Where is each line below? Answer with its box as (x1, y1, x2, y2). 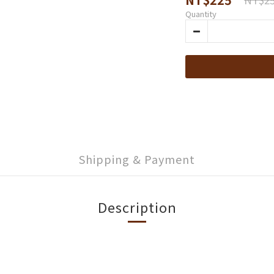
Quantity (185, 8, 217, 20)
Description (97, 197, 177, 217)
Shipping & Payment (79, 151, 195, 167)
